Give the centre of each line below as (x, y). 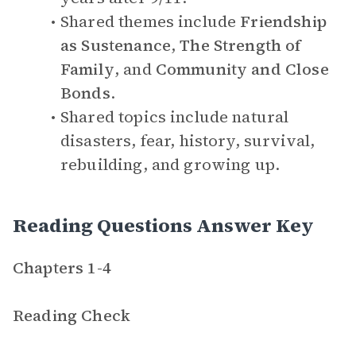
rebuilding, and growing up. (170, 164)
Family (87, 69)
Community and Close (242, 69)
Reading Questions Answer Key (163, 225)
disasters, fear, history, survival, (188, 141)
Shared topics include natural (175, 117)
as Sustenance (116, 45)
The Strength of (240, 45)
